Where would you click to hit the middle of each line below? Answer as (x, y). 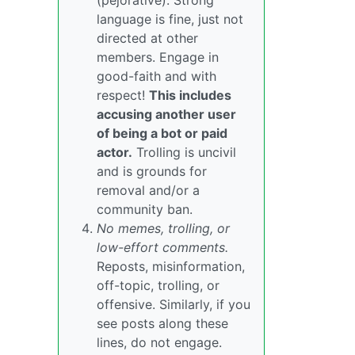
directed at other (147, 38)
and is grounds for (152, 172)
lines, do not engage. (159, 343)
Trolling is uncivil (184, 153)
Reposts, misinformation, (171, 267)
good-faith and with (157, 76)
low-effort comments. (162, 248)
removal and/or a (148, 191)
